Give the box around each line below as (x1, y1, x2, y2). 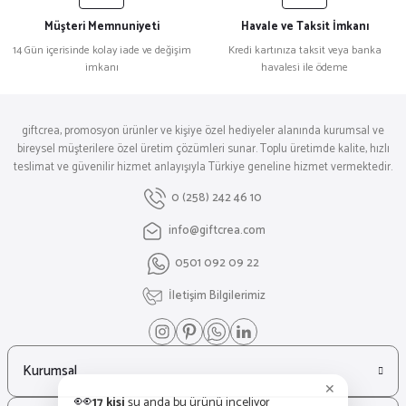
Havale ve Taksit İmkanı (240, 17, 369, 36)
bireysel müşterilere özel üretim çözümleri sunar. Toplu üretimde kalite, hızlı (16, 140, 390, 159)
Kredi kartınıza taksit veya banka (227, 42, 382, 59)
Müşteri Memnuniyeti (43, 17, 159, 36)
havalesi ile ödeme (261, 59, 348, 76)
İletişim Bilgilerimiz (168, 286, 266, 305)
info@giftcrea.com (168, 221, 266, 240)
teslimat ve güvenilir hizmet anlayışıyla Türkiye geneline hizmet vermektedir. (14, 158, 392, 177)
